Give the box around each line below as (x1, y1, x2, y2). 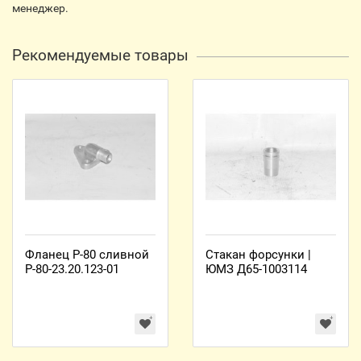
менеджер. (12, 2, 68, 15)
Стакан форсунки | (205, 247, 311, 262)
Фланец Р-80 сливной (25, 247, 149, 262)
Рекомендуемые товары (12, 46, 189, 64)
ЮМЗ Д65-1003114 (205, 262, 307, 276)
